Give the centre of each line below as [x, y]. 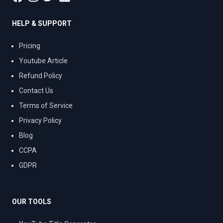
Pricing [30, 46]
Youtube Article [43, 60]
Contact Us [36, 90]
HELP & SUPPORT [42, 23]
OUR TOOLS [32, 201]
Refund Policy [41, 75]
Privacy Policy [40, 120]
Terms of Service [46, 105]
